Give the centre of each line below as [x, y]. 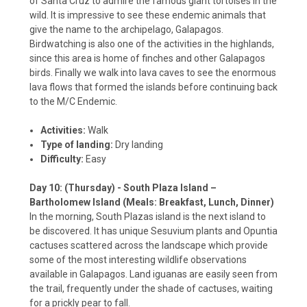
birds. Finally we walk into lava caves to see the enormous [153, 73]
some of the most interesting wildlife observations [138, 260]
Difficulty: [62, 159]
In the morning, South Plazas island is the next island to [148, 217]
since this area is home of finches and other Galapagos [147, 59]
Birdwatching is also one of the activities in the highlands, [152, 44]
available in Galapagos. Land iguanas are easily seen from [153, 274]
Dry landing [138, 145]
